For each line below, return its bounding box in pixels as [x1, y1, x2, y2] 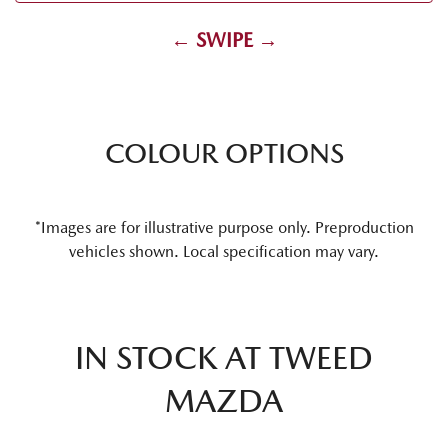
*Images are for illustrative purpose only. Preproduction [34, 218, 414, 237]
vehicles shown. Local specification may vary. [69, 242, 379, 261]
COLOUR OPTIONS [104, 137, 344, 169]
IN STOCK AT [75, 339, 269, 376]
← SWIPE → [170, 28, 278, 52]
